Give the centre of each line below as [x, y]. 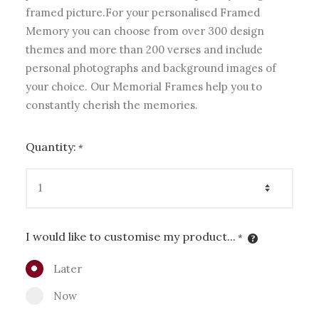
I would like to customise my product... [131, 236]
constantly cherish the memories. [112, 105]
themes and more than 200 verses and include [144, 49]
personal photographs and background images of [151, 68]
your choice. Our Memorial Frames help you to [144, 87]
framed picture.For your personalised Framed [143, 12]
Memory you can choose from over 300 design [145, 31]
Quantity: [51, 147]
